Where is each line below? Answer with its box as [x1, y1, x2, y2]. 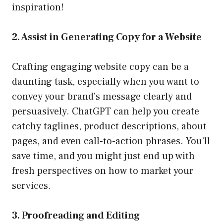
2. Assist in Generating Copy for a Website [12, 31, 202, 44]
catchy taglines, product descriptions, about [12, 120, 207, 133]
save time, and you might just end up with [12, 150, 195, 163]
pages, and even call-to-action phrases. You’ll [12, 135, 210, 148]
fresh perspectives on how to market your [12, 165, 194, 178]
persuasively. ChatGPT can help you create [12, 105, 199, 118]
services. [12, 179, 51, 193]
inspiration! [12, 1, 64, 14]
